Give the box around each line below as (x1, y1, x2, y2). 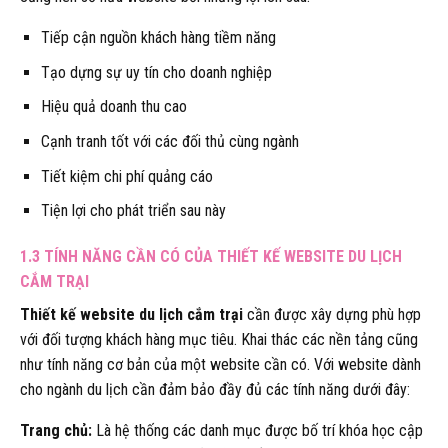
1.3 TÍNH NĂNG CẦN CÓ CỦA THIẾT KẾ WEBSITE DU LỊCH (20, 246, 402, 266)
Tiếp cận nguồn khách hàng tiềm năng (40, 28, 276, 48)
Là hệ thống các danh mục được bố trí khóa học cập (92, 420, 423, 440)
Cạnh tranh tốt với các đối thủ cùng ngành (40, 131, 299, 151)
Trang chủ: (20, 420, 92, 440)
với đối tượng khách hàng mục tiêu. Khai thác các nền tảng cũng (20, 329, 418, 349)
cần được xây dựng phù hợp (243, 304, 421, 324)
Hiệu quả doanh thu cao (40, 97, 187, 117)
